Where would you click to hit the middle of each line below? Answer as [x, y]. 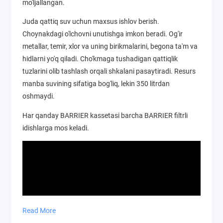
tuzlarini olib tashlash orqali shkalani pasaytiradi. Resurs [109, 71]
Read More [39, 210]
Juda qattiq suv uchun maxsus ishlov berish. [91, 22]
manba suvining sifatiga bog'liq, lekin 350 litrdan [96, 84]
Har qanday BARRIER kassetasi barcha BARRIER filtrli [105, 115]
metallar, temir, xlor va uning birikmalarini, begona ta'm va [110, 47]
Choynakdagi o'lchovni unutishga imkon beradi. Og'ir [103, 34]
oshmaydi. [39, 96]
